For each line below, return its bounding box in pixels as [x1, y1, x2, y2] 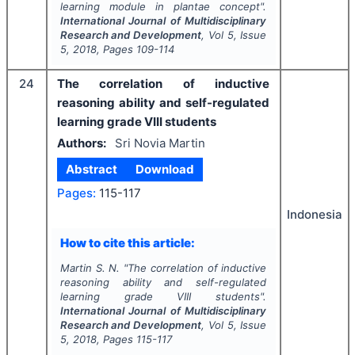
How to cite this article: [59, 235, 195, 250]
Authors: [57, 135, 106, 151]
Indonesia [286, 207, 342, 222]
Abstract [66, 162, 118, 177]
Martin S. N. [59, 261, 120, 274]
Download [135, 162, 194, 177]
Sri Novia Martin [114, 135, 205, 151]
